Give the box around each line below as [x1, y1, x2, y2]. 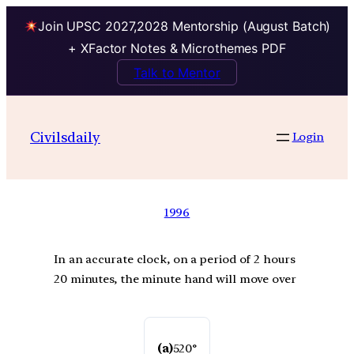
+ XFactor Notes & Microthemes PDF [68, 40, 286, 57]
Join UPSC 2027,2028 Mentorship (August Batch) [37, 18, 331, 35]
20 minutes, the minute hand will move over [54, 272, 296, 287]
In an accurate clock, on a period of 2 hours [54, 252, 296, 267]
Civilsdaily [30, 128, 100, 145]
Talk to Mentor [134, 64, 220, 81]
